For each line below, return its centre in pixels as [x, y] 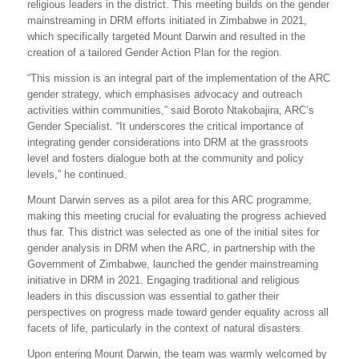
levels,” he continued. [77, 174]
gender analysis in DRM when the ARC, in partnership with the [171, 248]
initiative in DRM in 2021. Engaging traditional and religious [163, 280]
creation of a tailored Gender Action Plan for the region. [155, 52]
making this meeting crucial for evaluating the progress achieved [177, 216]
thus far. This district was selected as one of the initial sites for [173, 232]
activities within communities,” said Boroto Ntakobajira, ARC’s [171, 110]
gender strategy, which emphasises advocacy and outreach [165, 94]
